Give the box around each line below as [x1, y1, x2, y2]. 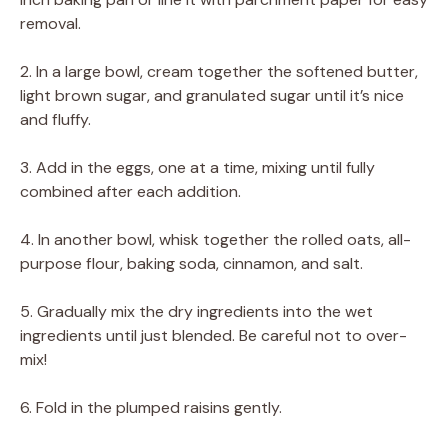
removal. [20, 12, 81, 34]
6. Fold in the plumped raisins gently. [20, 396, 282, 418]
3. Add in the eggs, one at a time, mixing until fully [20, 156, 375, 178]
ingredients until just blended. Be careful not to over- [20, 324, 407, 346]
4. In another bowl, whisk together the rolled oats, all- [20, 228, 411, 250]
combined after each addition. [20, 180, 241, 202]
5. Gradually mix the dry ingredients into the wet [20, 300, 373, 322]
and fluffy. [20, 108, 91, 130]
